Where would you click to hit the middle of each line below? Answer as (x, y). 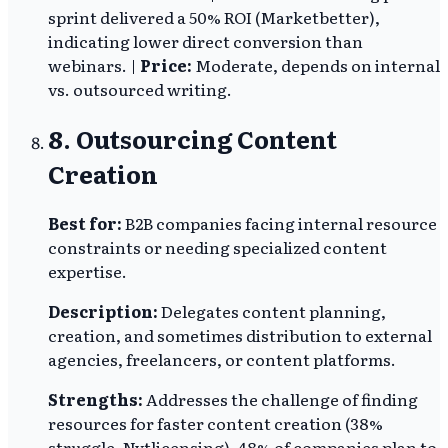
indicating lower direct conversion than (205, 41)
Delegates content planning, (272, 310)
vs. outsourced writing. (140, 89)
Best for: (85, 222)
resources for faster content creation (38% (215, 422)
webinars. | (94, 65)
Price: (166, 65)
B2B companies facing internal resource (279, 222)
